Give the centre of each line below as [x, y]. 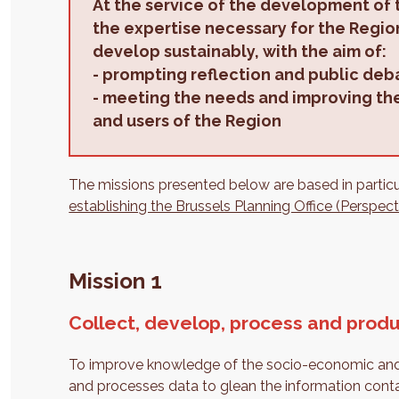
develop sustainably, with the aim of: [240, 51]
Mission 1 [118, 281]
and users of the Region [187, 121]
